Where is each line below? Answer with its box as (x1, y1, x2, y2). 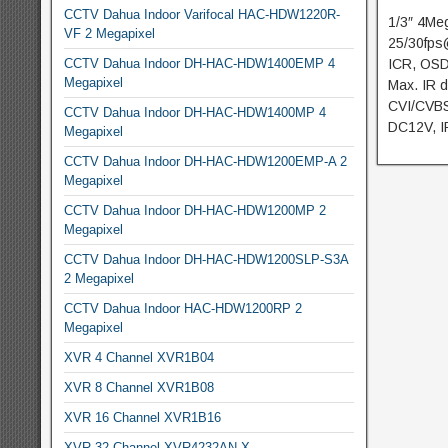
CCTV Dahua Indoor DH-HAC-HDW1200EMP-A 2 (64, 154, 347, 169)
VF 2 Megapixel (64, 26, 155, 41)
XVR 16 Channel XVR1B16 (64, 410, 221, 425)
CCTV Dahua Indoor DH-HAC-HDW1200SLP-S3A (64, 252, 348, 267)
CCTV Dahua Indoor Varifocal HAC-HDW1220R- (64, 7, 340, 22)
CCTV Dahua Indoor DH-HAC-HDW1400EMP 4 (64, 56, 335, 71)
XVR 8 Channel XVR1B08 (64, 380, 214, 395)
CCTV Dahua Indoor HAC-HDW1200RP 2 (64, 301, 302, 316)
